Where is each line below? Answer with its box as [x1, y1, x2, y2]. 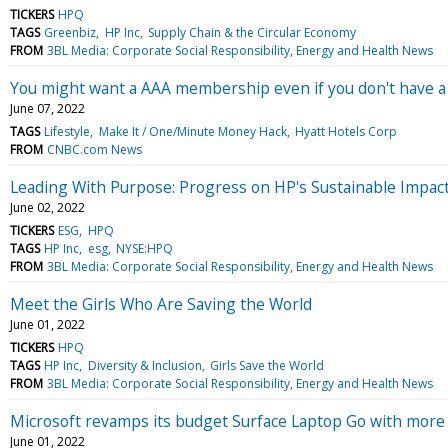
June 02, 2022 [10, 198, 85, 216]
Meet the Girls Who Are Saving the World [10, 292, 312, 315]
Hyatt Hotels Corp [294, 122, 397, 140]
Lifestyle [44, 122, 91, 140]
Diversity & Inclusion [87, 356, 202, 374]
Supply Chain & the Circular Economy [147, 23, 356, 41]
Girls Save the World [209, 356, 324, 374]
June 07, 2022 [10, 99, 85, 117]
